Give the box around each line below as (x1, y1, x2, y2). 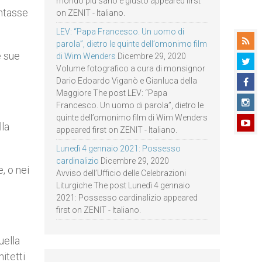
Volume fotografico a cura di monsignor (56, 64, 205, 73)
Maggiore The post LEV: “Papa (56, 88, 167, 98)
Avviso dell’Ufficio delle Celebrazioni (56, 168, 186, 178)
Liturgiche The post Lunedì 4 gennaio (56, 181, 190, 190)
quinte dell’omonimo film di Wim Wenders (56, 113, 208, 122)
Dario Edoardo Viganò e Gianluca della (56, 76, 197, 85)
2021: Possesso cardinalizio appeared (56, 193, 198, 202)
